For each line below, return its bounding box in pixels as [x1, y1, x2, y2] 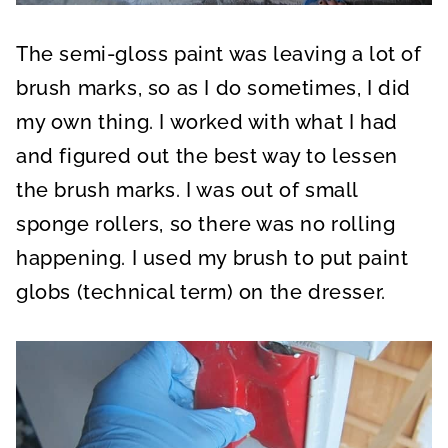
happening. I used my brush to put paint [16, 245, 409, 270]
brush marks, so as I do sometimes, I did [16, 75, 412, 100]
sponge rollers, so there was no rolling [16, 211, 396, 236]
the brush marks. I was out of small [16, 177, 359, 202]
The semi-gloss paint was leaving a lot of [16, 41, 422, 66]
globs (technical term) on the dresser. [16, 279, 386, 304]
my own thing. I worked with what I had [16, 109, 398, 134]
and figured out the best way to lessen [16, 143, 398, 168]
